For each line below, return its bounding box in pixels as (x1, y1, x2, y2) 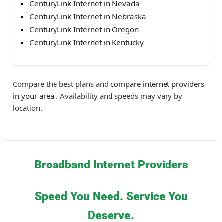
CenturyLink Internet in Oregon (29, 24, 139, 34)
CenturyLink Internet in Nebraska (29, 11, 146, 21)
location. (13, 102, 42, 112)
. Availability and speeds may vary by (56, 90, 182, 101)
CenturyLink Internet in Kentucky (29, 37, 144, 47)
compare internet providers (111, 78, 204, 89)
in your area (13, 90, 56, 101)
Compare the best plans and (13, 78, 111, 89)
